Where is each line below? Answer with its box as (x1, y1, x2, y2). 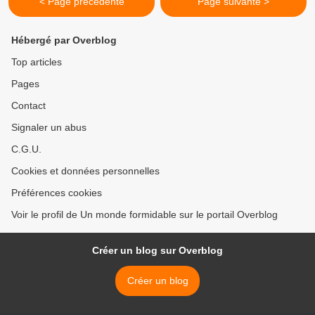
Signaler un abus (11, 122, 86, 133)
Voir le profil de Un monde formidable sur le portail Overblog (11, 209, 278, 220)
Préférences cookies (11, 187, 102, 198)
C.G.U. (11, 143, 41, 155)
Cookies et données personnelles (11, 165, 160, 176)
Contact (11, 100, 46, 111)
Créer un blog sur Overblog (92, 245, 223, 256)
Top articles (11, 56, 62, 67)
